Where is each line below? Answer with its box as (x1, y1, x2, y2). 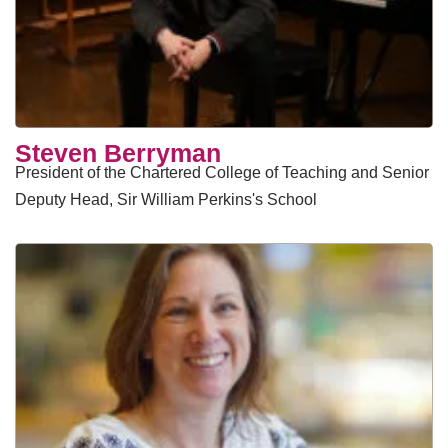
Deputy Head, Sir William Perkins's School (15, 191, 317, 208)
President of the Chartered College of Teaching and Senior (15, 164, 429, 181)
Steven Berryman (15, 139, 221, 167)
